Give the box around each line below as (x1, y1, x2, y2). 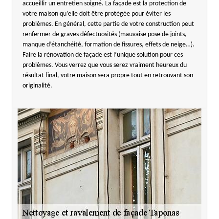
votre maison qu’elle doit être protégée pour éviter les (22, 10, 171, 18)
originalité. (22, 82, 52, 89)
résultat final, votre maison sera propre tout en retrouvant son (22, 72, 193, 79)
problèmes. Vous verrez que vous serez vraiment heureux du (22, 62, 187, 69)
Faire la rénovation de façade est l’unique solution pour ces (22, 51, 183, 59)
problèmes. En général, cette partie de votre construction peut (22, 21, 194, 28)
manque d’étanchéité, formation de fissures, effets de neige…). (22, 41, 195, 48)
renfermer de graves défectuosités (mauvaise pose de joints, (22, 31, 187, 38)
